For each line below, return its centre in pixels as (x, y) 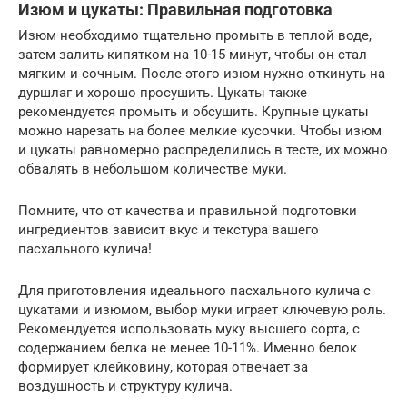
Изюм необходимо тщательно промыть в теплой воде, (195, 35)
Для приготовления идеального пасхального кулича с (194, 291)
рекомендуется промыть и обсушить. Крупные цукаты (194, 112)
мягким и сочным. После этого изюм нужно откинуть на (202, 74)
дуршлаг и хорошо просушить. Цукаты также (163, 93)
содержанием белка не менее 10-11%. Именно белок (188, 348)
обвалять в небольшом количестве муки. (153, 169)
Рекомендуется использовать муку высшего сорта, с (189, 329)
